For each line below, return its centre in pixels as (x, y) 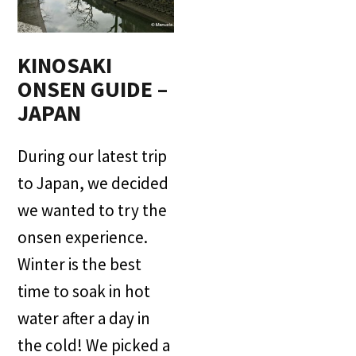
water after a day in (84, 319)
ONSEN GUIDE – (93, 89)
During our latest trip (93, 157)
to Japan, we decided (93, 184)
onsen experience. (83, 238)
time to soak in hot (84, 292)
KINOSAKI (65, 66)
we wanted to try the (93, 211)
